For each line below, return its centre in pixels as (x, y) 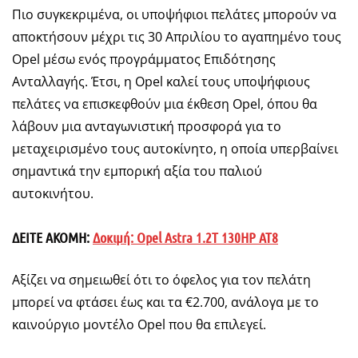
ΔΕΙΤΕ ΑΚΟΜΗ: (52, 238)
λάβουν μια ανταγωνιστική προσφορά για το (147, 127)
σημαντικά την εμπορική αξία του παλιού (137, 171)
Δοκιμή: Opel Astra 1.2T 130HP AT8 (185, 238)
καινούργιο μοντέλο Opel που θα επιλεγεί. (139, 325)
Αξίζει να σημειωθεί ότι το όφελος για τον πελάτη (161, 280)
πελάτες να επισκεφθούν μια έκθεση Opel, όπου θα (165, 104)
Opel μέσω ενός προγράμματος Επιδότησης (144, 60)
